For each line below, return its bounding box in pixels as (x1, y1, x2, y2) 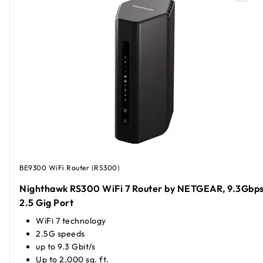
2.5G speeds (36, 228, 85, 240)
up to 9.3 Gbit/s (36, 241, 95, 252)
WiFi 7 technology (36, 215, 106, 227)
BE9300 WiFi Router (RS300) (19, 163, 120, 173)
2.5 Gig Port (19, 197, 73, 209)
